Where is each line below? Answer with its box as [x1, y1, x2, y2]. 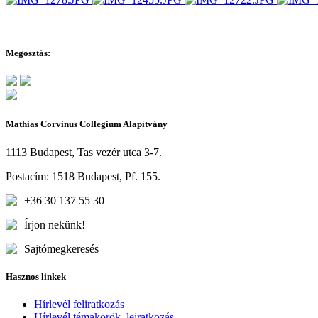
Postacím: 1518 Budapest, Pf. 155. [6, 170, 160, 182]
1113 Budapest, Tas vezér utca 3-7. [6, 146, 162, 158]
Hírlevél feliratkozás [34, 297, 124, 310]
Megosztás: [6, 47, 50, 58]
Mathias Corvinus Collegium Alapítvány [6, 119, 168, 130]
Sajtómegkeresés [24, 242, 99, 255]
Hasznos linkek [6, 270, 66, 282]
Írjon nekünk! [24, 218, 85, 231]
